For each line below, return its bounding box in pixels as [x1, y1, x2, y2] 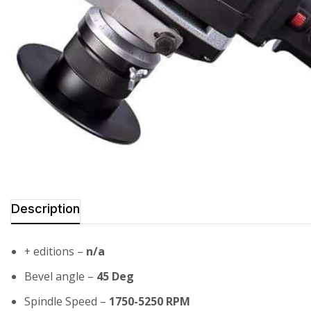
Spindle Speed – [24, 293, 109, 309]
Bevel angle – [24, 268, 96, 284]
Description [11, 201, 80, 216]
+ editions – [24, 243, 86, 259]
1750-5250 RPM [109, 293, 190, 309]
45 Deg [96, 268, 134, 284]
